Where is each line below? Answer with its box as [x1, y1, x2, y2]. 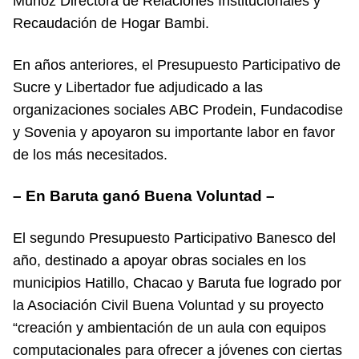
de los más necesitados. [13, 146, 167, 163]
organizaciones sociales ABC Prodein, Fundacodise [13, 101, 343, 118]
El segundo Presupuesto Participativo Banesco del [13, 229, 336, 246]
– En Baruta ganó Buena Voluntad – [13, 187, 275, 204]
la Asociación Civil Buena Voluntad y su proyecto [13, 296, 324, 313]
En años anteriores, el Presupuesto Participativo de [13, 56, 341, 73]
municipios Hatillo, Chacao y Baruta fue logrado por [13, 274, 341, 291]
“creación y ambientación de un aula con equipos [13, 319, 326, 336]
